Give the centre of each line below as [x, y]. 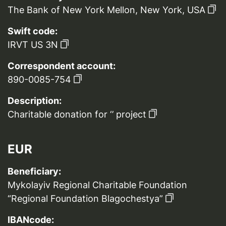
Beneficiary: [34, 171]
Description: [35, 101]
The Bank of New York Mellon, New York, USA [106, 10]
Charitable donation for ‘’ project [77, 114]
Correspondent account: [62, 66]
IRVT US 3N [33, 45]
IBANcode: [31, 220]
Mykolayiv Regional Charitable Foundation [97, 185]
